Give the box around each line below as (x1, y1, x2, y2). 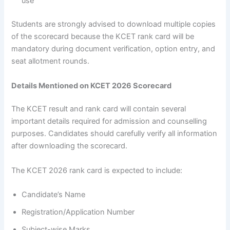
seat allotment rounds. (11, 56, 90, 66)
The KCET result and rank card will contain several (11, 104, 186, 114)
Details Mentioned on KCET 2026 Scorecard (11, 81, 172, 90)
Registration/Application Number (22, 207, 135, 217)
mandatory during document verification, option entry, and (11, 44, 216, 54)
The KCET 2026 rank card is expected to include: (11, 165, 183, 175)
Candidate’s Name (22, 190, 86, 200)
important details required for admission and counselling (11, 117, 207, 126)
